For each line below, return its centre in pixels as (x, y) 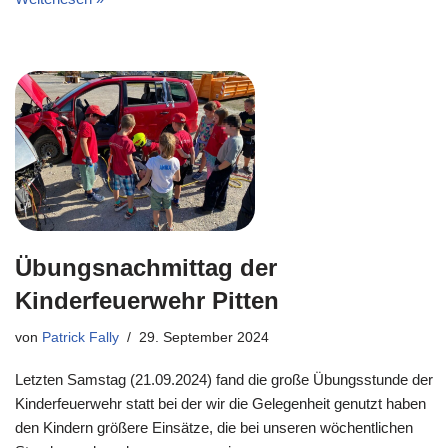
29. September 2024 (204, 337)
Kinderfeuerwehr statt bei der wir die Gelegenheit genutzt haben (220, 403)
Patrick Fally (80, 337)
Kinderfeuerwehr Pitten (147, 300)
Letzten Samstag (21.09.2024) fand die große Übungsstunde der (224, 379)
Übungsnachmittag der (146, 267)
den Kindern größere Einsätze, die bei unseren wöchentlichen (214, 427)
